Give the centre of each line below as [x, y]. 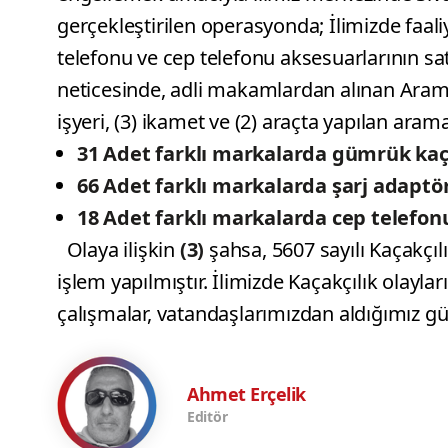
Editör [207, 416]
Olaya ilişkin [120, 249]
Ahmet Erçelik [246, 393]
